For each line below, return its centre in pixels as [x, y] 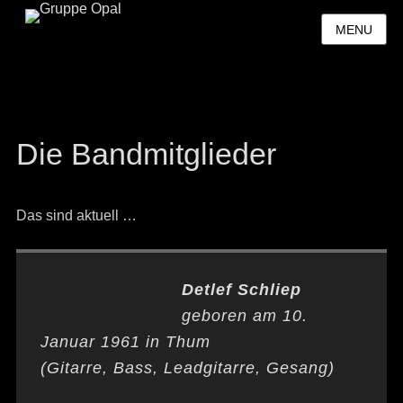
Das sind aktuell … [76, 215]
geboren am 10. [244, 316]
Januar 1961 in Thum [125, 342]
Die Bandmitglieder [146, 154]
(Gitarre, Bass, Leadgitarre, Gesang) [187, 368]
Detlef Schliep [241, 290]
